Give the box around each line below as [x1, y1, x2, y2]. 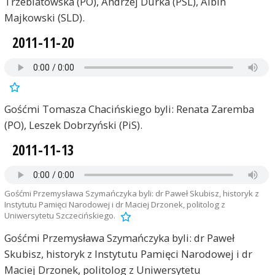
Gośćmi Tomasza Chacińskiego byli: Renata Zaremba [4, 101, 254, 116]
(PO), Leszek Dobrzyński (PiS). [4, 117, 142, 132]
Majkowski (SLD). [4, 10, 85, 25]
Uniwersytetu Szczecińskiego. [4, 210, 115, 222]
